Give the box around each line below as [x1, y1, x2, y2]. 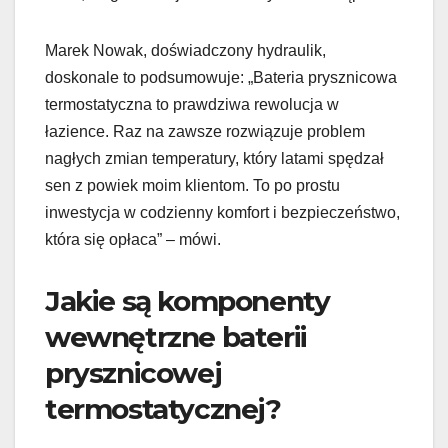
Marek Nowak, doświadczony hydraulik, [45, 41, 326, 59]
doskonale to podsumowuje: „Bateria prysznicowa [45, 68, 397, 86]
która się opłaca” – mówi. [45, 230, 221, 248]
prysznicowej [45, 355, 221, 390]
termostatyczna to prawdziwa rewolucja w [45, 95, 339, 113]
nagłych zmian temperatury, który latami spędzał [45, 149, 384, 167]
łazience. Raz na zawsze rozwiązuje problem [45, 122, 365, 140]
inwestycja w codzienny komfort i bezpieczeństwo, [45, 203, 400, 221]
